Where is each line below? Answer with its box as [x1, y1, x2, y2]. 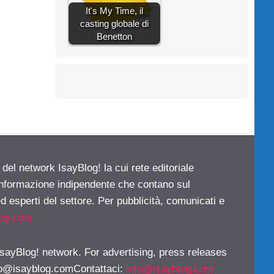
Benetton [97, 31, 132, 42]
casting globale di [80, 18, 149, 29]
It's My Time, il [86, 5, 143, 16]
